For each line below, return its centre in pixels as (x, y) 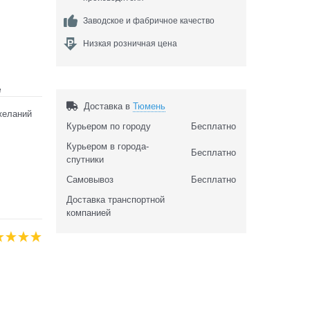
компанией (89, 213)
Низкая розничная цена (130, 44)
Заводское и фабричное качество (149, 21)
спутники (85, 160)
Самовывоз (90, 180)
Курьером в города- (108, 147)
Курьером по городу (109, 127)
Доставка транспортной (116, 200)
